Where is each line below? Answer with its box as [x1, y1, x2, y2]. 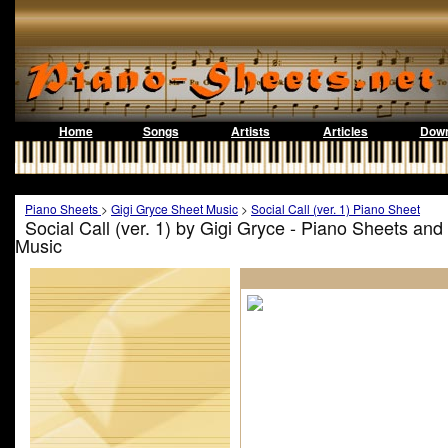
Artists [231, 122, 270, 140]
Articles [323, 122, 368, 140]
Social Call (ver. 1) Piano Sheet [251, 200, 420, 217]
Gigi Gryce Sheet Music [111, 200, 238, 217]
